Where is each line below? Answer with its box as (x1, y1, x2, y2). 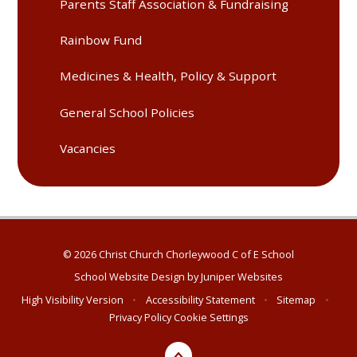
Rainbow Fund (60, 32, 143, 49)
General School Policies (60, 104, 195, 120)
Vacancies (60, 140, 116, 157)
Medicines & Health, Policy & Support (60, 68, 277, 84)
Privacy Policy (108, 309, 171, 324)
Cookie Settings (173, 309, 249, 324)
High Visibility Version (22, 292, 124, 307)
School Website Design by (74, 269, 201, 284)
